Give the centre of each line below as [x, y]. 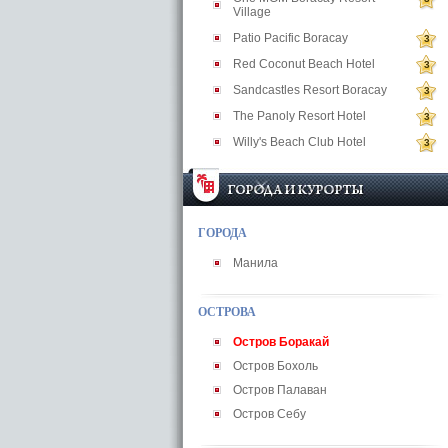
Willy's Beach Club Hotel [299, 142]
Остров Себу [269, 414]
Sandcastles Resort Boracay [310, 90]
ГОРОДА [222, 233]
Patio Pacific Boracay [290, 38]
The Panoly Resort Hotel [299, 116]
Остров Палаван [280, 390]
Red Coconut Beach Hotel [304, 64]
